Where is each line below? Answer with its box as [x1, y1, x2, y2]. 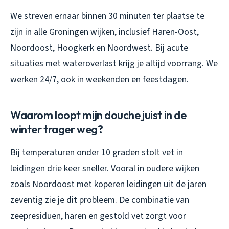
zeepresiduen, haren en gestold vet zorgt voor [10, 209, 186, 222]
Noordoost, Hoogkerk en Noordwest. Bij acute [10, 41, 188, 54]
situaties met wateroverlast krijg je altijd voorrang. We [10, 57, 218, 70]
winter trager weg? [10, 122, 103, 136]
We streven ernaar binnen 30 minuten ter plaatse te [10, 9, 204, 22]
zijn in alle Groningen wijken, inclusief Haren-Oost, [10, 25, 199, 38]
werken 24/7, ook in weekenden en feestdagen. [10, 73, 189, 86]
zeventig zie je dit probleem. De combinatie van [10, 193, 189, 207]
